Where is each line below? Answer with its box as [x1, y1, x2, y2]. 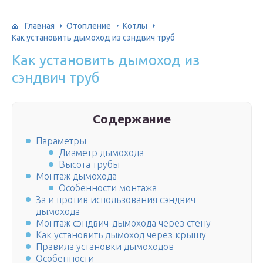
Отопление [66, 21, 111, 31]
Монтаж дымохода [36, 171, 117, 182]
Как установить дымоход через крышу [36, 230, 206, 241]
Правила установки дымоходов [36, 241, 174, 252]
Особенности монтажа [59, 183, 157, 194]
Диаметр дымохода [59, 147, 144, 159]
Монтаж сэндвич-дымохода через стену [36, 218, 211, 229]
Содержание [93, 112, 171, 126]
